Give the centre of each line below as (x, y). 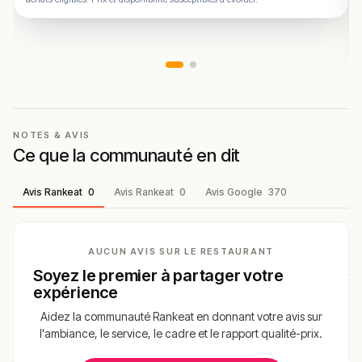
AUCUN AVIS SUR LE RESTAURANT (181, 251)
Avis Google (235, 192)
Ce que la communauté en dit (127, 155)
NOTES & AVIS (52, 135)
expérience (76, 292)
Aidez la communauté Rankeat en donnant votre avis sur (181, 316)
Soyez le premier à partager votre (158, 275)
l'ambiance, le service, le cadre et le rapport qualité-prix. (181, 333)
